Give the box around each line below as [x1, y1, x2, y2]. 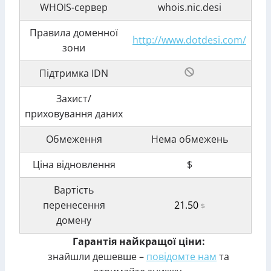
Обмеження [45, 132, 102, 146]
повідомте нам [146, 250, 217, 263]
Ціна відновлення [32, 158, 116, 171]
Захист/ [56, 92, 91, 105]
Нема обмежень [151, 132, 228, 146]
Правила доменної [30, 26, 118, 39]
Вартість [54, 183, 94, 197]
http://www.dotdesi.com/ [132, 33, 246, 47]
